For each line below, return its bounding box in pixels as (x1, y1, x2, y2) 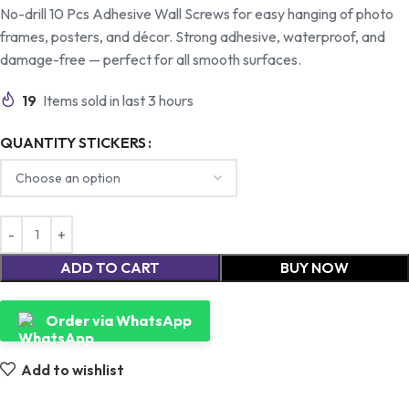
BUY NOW (280, 258, 349, 278)
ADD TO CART (60, 258, 160, 278)
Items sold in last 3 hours (43, 91, 194, 110)
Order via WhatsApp (46, 311, 192, 330)
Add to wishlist (21, 360, 125, 379)
